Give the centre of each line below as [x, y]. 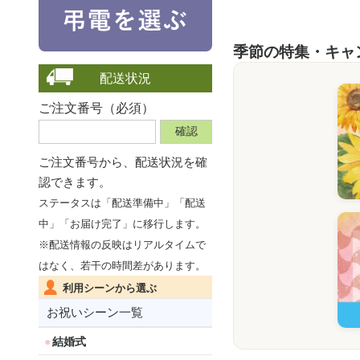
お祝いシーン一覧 [95, 313]
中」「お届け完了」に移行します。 [122, 223]
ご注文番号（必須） [96, 108]
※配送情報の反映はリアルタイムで [122, 244]
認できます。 [75, 182]
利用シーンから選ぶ [110, 288]
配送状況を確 [171, 162]
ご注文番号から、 [87, 162]
